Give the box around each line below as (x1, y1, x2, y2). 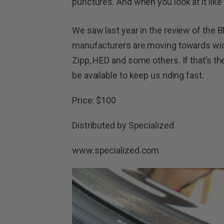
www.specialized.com (72, 145, 159, 156)
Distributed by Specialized (72, 120, 174, 131)
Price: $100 (72, 95, 116, 106)
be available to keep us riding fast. (72, 70, 206, 81)
